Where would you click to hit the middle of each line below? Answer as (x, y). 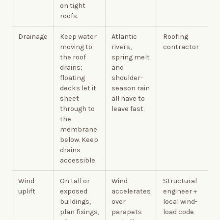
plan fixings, (80, 212)
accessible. (78, 160)
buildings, (75, 201)
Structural (180, 181)
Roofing (176, 36)
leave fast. (128, 109)
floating (72, 78)
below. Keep (79, 139)
